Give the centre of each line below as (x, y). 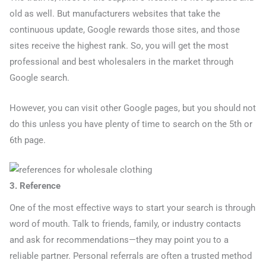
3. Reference (35, 186)
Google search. (39, 78)
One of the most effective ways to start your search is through (132, 208)
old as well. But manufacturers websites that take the (115, 14)
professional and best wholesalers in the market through (121, 62)
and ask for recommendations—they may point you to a (119, 240)
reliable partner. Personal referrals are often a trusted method (131, 256)
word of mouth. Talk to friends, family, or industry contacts (125, 224)
